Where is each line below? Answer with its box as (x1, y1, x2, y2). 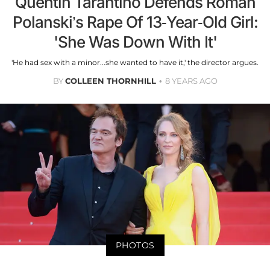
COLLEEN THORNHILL (64, 76, 156, 86)
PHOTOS (115, 239, 155, 251)
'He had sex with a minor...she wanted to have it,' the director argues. (11, 58, 259, 67)
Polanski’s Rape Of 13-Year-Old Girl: (12, 13, 258, 32)
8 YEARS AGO (165, 76, 218, 86)
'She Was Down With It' (53, 33, 217, 52)
